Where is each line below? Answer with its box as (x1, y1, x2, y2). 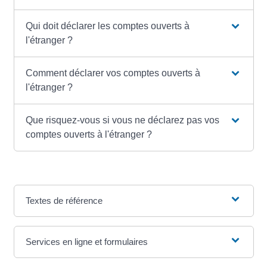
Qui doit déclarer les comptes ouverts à (25, 20, 190, 31)
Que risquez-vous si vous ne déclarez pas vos (25, 114, 219, 125)
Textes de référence (25, 195, 103, 206)
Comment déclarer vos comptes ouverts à (25, 67, 200, 78)
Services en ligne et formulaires (25, 236, 148, 247)
